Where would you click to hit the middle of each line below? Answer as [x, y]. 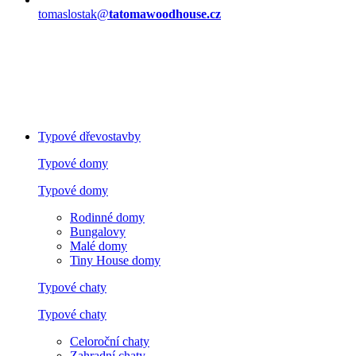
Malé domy [99, 246]
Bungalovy [98, 231]
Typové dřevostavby [89, 136]
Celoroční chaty [110, 341]
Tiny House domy [115, 260]
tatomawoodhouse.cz [165, 14]
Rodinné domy [107, 217]
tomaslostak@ [74, 14]
